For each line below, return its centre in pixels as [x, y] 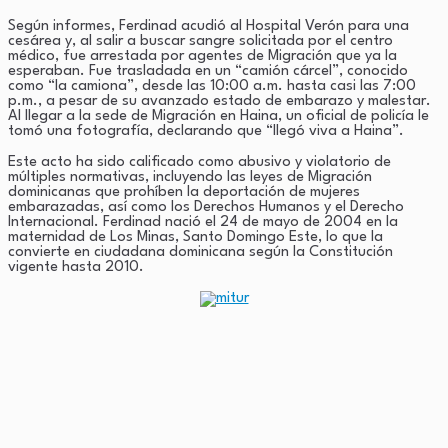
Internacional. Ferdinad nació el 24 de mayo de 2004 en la [203, 222]
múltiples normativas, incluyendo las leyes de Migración [190, 177]
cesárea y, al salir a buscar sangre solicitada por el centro [200, 41]
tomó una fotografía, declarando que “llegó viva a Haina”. [206, 131]
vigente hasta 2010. [76, 267]
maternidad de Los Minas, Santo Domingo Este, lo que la [195, 237]
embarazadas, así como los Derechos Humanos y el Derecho [206, 207]
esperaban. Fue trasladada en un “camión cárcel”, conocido [208, 71]
